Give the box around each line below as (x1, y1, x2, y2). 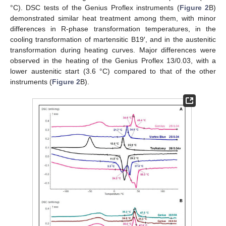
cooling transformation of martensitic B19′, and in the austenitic (10, 35, 216, 44)
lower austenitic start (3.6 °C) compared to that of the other (10, 67, 216, 76)
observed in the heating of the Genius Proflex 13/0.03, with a (10, 56, 216, 65)
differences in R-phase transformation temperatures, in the (10, 25, 216, 33)
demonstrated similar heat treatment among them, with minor (10, 14, 216, 23)
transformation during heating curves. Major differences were (10, 46, 216, 54)
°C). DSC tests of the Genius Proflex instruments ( (10, 4, 180, 12)
